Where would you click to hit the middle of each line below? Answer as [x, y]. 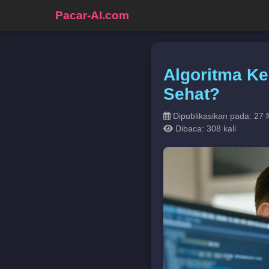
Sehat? [192, 94]
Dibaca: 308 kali [204, 128]
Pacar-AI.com [92, 15]
